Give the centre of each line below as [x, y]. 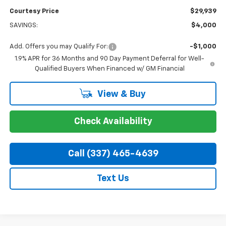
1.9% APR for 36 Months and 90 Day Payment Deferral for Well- [110, 59]
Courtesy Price [34, 12]
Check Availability [113, 122]
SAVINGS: [23, 26]
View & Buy [121, 95]
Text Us [113, 179]
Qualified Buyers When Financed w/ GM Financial [109, 69]
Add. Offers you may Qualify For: [59, 47]
